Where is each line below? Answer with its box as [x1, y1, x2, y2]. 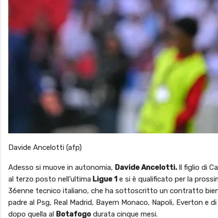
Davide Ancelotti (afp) [8, 143, 82, 152]
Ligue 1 [91, 174, 117, 183]
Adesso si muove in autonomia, [8, 163, 115, 172]
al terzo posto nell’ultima [8, 174, 91, 183]
